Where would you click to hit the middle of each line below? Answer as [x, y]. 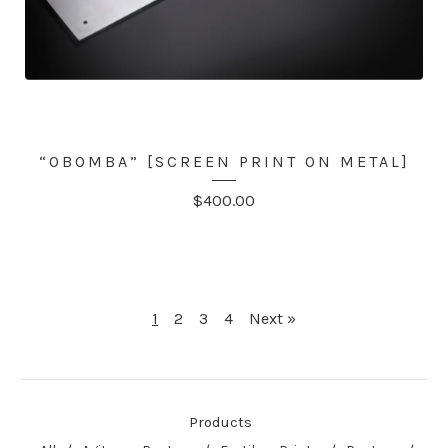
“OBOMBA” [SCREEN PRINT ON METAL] [224, 161]
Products [220, 421]
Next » [272, 318]
